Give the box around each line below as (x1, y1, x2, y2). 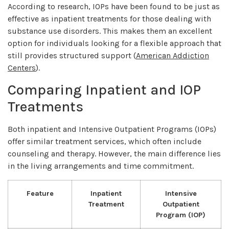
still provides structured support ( (8, 50, 136, 60)
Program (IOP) (156, 210, 205, 219)
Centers (8, 62, 36, 73)
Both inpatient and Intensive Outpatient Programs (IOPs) (8, 124, 216, 134)
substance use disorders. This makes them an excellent (8, 26, 212, 36)
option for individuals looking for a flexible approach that (8, 38, 221, 48)
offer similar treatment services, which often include (8, 136, 201, 147)
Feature (26, 189, 54, 198)
